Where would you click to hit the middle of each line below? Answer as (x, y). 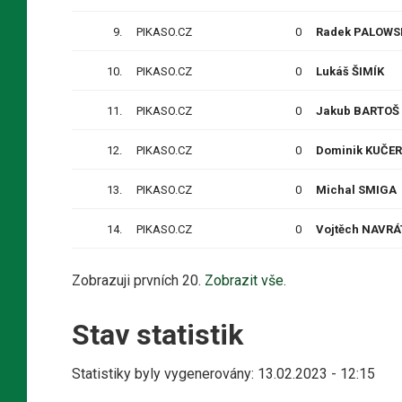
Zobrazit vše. (245, 280)
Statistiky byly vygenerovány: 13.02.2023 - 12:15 (223, 373)
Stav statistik (157, 334)
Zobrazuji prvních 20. (138, 280)
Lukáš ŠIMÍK (350, 71)
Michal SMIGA (356, 189)
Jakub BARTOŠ (358, 110)
